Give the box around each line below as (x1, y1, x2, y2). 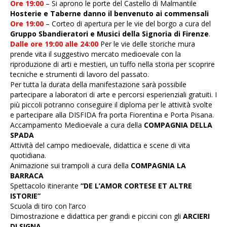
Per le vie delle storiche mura (98, 39, 195, 49)
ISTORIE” (10, 191, 41, 201)
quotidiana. (10, 150, 46, 160)
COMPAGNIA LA (131, 161, 186, 170)
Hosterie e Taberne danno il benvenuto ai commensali (10, 9, 209, 18)
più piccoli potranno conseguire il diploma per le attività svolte (10, 100, 212, 109)
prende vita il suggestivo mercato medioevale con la (10, 49, 181, 59)
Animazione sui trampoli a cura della (10, 161, 131, 170)
